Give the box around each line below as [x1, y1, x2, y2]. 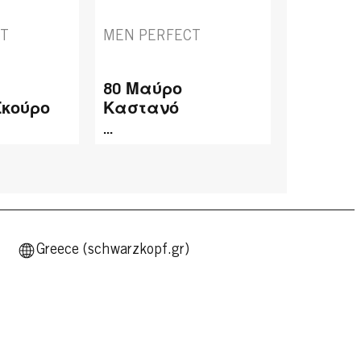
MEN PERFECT [103, 30, 201, 45]
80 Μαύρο [103, 82, 183, 99]
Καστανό [103, 102, 180, 118]
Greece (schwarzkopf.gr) [36, 243, 190, 258]
